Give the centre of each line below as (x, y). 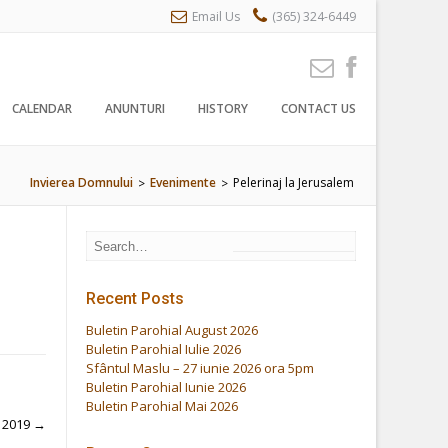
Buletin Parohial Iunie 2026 (166, 386)
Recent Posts (135, 298)
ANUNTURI (135, 108)
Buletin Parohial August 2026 (172, 329)
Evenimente (183, 182)
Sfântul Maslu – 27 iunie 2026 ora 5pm (200, 367)
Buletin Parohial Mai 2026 (162, 405)
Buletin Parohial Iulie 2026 (164, 348)
